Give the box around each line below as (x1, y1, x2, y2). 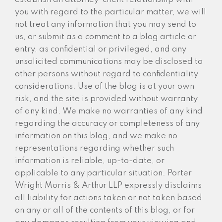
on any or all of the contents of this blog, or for (15, 206, 195, 215)
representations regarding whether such (15, 144, 174, 153)
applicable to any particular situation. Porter (15, 168, 192, 177)
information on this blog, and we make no (15, 131, 177, 140)
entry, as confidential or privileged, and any (15, 45, 186, 54)
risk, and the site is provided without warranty (15, 94, 198, 103)
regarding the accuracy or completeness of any (15, 119, 200, 128)
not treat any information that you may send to (15, 20, 196, 29)
